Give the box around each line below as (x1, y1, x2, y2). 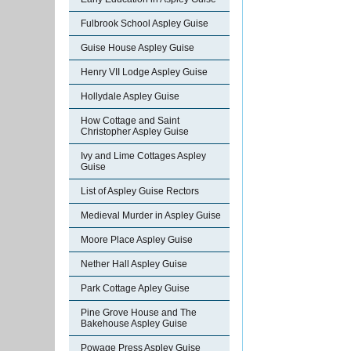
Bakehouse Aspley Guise (81, 318, 187, 329)
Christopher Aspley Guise (81, 126, 189, 137)
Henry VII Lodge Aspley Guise (81, 67, 208, 78)
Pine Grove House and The (81, 307, 197, 318)
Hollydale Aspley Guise (81, 91, 179, 102)
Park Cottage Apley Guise (81, 283, 190, 294)
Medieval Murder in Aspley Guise (81, 210, 221, 221)
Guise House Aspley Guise (81, 42, 194, 53)
